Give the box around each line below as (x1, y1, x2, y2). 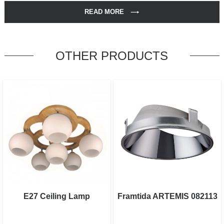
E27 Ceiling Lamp (23, 192, 90, 201)
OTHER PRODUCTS (55, 49, 168, 62)
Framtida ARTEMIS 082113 (117, 192, 217, 201)
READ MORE (84, 8, 124, 15)
